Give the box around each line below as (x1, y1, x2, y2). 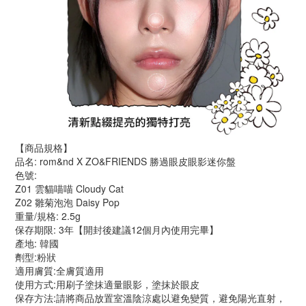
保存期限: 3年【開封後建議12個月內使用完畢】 (15, 223, 219, 236)
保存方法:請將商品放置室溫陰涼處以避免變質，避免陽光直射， (15, 291, 286, 305)
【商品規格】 (15, 141, 72, 154)
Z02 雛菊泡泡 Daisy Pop (15, 195, 120, 209)
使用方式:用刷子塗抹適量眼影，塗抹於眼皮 (15, 277, 199, 291)
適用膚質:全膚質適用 (15, 264, 104, 277)
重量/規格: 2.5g (15, 209, 81, 223)
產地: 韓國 (15, 236, 59, 250)
